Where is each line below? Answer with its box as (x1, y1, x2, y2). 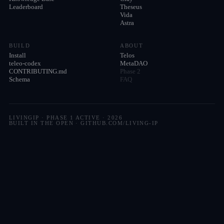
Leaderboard (9, 3, 43, 10)
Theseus (120, 3, 142, 10)
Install (9, 51, 26, 59)
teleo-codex (9, 59, 41, 67)
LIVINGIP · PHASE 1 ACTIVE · (9, 115, 108, 120)
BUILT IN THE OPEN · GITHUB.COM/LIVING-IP (9, 120, 158, 126)
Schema (9, 75, 30, 83)
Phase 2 (120, 67, 140, 75)
